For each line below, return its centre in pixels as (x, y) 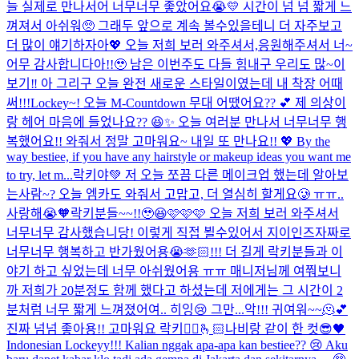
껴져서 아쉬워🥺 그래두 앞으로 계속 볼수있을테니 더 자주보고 (174, 26)
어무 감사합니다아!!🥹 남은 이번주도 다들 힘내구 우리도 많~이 (176, 64)
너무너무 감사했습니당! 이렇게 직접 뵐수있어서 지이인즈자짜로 (179, 232)
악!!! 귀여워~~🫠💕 (296, 309)
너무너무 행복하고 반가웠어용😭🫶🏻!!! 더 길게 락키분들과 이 (175, 252)
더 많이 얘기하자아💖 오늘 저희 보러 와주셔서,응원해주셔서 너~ (179, 45)
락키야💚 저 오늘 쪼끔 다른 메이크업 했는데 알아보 (211, 175)
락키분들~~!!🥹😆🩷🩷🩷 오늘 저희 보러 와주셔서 (205, 213)
